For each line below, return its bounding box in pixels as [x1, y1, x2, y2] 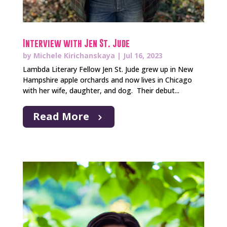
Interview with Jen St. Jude [22, 37, 130, 49]
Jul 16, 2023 [123, 50, 163, 60]
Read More [32, 109, 89, 123]
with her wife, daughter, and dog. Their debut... [22, 85, 179, 95]
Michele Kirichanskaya [33, 50, 115, 60]
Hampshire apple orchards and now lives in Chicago [22, 74, 192, 85]
